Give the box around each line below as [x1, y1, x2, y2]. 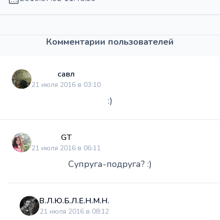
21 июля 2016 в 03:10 [31, 80, 101, 89]
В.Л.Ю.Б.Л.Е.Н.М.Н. [39, 195, 110, 206]
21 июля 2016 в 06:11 [31, 143, 101, 153]
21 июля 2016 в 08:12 [40, 206, 109, 216]
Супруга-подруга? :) [68, 158, 152, 170]
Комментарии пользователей [46, 35, 174, 48]
